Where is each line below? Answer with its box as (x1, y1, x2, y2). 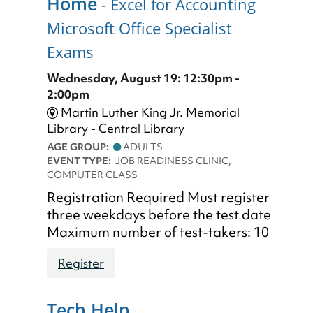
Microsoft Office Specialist (47, 17, 232, 39)
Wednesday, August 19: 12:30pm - (47, 70, 240, 87)
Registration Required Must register (47, 189, 270, 207)
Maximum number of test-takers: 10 (47, 224, 269, 242)
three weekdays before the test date (47, 206, 271, 224)
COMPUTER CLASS (47, 168, 138, 182)
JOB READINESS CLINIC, (115, 154, 231, 168)
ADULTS (121, 140, 163, 154)
